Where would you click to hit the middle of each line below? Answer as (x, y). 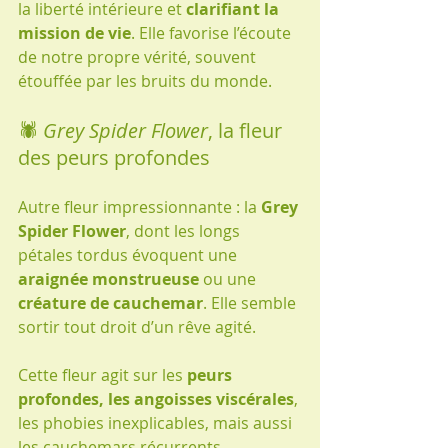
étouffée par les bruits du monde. (145, 80)
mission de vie (74, 32)
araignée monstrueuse (108, 278)
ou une (229, 278)
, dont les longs (185, 230)
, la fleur (247, 130)
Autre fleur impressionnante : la (139, 206)
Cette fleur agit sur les (102, 374)
